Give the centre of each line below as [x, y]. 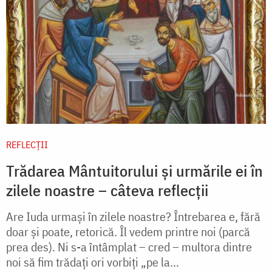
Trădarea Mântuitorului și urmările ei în [134, 170]
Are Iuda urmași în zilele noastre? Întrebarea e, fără [133, 216]
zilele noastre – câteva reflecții [107, 190]
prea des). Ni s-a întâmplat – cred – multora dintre [129, 246]
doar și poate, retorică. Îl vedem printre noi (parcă [128, 231]
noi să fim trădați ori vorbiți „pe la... [93, 262]
